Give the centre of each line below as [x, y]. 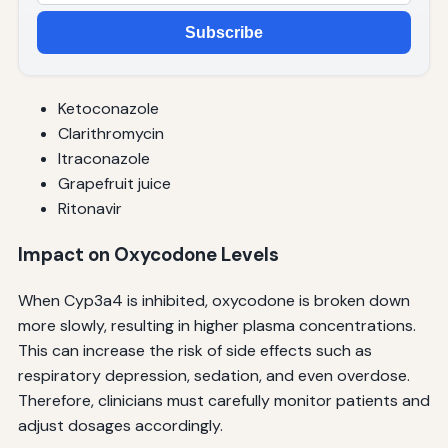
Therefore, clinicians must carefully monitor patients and [223, 400]
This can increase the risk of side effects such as [194, 350]
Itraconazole [103, 159]
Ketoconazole [108, 109]
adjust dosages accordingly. [120, 425]
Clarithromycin [110, 134]
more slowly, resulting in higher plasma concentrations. [216, 325]
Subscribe [224, 32]
